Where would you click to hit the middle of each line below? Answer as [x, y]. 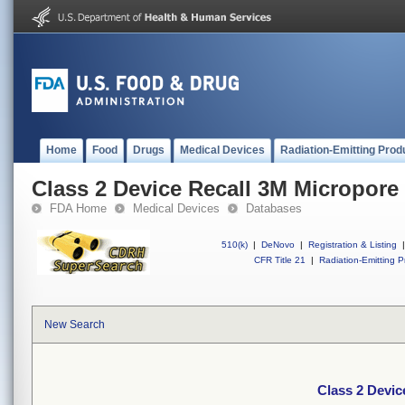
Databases [274, 208]
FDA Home [78, 208]
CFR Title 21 [280, 260]
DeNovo [278, 245]
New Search [75, 325]
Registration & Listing [353, 245]
